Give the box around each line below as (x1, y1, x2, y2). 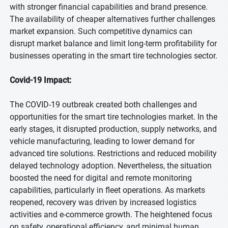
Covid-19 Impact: (10, 75, 71, 85)
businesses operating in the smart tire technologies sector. (10, 51, 217, 61)
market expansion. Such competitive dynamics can (10, 26, 192, 36)
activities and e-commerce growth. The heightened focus (10, 210, 212, 219)
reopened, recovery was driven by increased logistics (10, 197, 196, 207)
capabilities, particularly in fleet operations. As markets (10, 185, 205, 195)
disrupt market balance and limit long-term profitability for (10, 39, 217, 48)
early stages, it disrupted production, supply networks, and (10, 124, 217, 134)
